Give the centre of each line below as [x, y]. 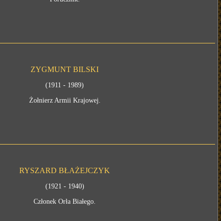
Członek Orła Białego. [65, 202]
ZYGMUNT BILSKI [65, 69]
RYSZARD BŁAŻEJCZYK [65, 170]
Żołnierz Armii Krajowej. [65, 100]
